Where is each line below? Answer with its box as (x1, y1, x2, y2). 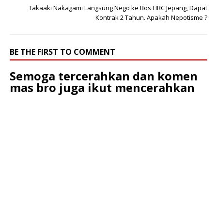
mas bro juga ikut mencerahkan (10, 79, 195, 95)
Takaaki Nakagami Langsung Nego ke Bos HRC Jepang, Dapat (29, 3, 207, 12)
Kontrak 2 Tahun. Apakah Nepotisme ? (95, 13, 207, 22)
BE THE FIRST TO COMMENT (10, 46, 115, 57)
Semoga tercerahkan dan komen (10, 67, 198, 84)
